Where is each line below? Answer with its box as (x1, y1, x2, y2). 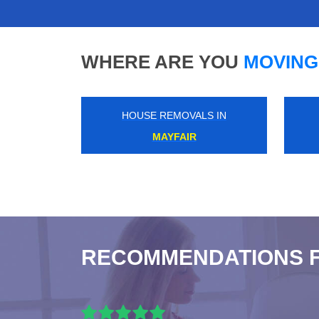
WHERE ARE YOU (81, 51, 239, 73)
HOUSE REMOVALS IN (122, 110, 226, 122)
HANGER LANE (137, 131, 211, 143)
